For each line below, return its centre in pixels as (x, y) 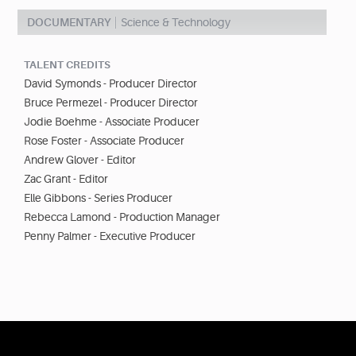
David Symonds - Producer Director (110, 84)
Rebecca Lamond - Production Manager (122, 217)
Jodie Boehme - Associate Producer (112, 122)
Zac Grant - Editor (66, 179)
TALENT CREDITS (67, 65)
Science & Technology (176, 23)
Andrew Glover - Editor (80, 160)
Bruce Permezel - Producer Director (111, 103)
